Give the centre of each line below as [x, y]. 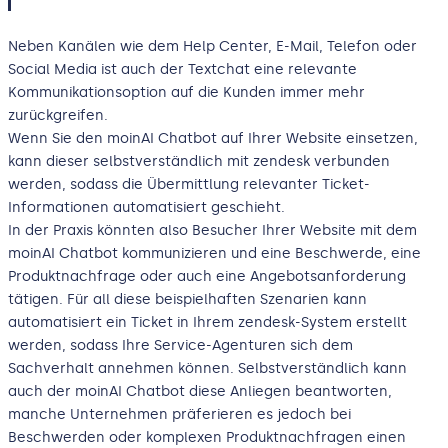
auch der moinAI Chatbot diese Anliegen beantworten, [200, 390]
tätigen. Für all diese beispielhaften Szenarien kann [187, 298]
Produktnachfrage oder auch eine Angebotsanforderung [207, 275]
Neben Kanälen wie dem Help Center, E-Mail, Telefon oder [212, 45]
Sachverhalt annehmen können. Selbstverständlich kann [207, 367]
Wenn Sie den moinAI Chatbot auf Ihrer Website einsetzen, [213, 137]
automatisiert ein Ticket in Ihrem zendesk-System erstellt [207, 321]
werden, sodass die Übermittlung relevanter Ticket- [189, 183]
